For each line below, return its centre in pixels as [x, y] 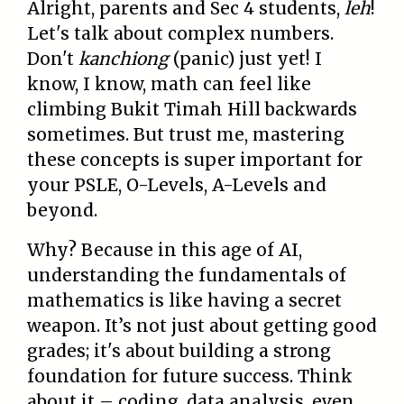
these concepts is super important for [195, 160]
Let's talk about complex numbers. [180, 34]
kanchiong [124, 59]
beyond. [62, 211]
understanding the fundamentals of [187, 275]
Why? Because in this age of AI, [165, 250]
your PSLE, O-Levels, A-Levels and [177, 185]
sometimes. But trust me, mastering [186, 135]
